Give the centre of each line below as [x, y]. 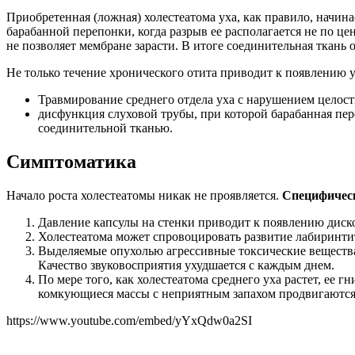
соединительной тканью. [105, 128]
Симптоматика [71, 162]
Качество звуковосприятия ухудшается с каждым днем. [186, 265]
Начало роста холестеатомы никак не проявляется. [144, 196]
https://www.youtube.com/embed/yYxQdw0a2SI [129, 321]
